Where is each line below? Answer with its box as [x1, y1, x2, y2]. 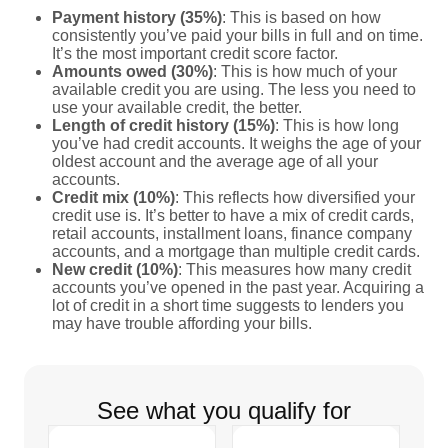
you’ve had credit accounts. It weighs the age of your [52, 134, 421, 152]
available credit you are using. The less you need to [52, 80, 416, 98]
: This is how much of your [213, 62, 397, 80]
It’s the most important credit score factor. [52, 44, 338, 62]
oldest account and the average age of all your [52, 152, 378, 170]
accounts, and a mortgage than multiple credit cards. [52, 242, 424, 260]
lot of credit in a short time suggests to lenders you [52, 296, 404, 314]
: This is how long [275, 116, 399, 134]
